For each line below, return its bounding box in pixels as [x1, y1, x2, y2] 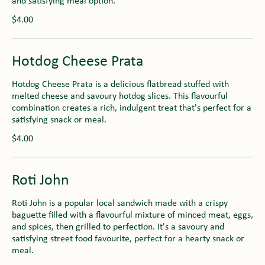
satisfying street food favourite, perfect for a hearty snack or [12, 234, 244, 244]
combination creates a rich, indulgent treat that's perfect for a [12, 103, 251, 113]
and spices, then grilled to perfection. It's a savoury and [12, 222, 224, 232]
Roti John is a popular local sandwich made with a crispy [12, 198, 228, 208]
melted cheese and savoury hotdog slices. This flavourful [12, 91, 228, 101]
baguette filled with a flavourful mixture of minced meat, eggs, [12, 210, 253, 220]
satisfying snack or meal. [12, 115, 106, 125]
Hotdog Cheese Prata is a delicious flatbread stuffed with [12, 79, 229, 89]
